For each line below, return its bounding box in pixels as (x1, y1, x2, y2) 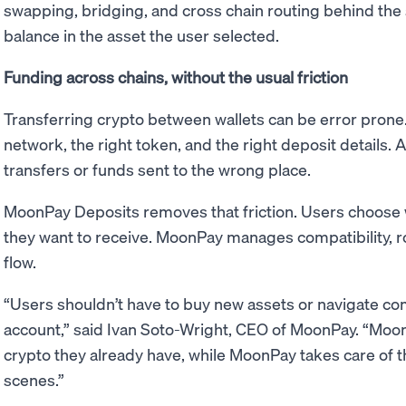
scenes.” (4, 369, 64, 390)
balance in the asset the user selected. (4, 24, 279, 45)
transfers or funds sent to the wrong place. (4, 159, 311, 179)
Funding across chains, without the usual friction (4, 66, 348, 87)
